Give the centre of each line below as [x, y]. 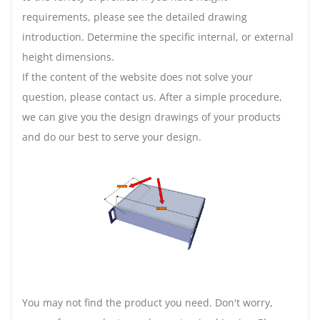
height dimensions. [68, 56]
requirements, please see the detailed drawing [135, 16]
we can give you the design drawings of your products [151, 116]
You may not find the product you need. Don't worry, [147, 303]
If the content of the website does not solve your [137, 76]
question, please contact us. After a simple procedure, [152, 96]
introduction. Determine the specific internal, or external [158, 36]
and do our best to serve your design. [112, 136]
